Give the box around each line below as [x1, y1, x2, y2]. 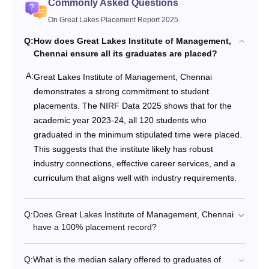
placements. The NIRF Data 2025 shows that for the [34, 100, 232, 110]
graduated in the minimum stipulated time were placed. [34, 129, 242, 139]
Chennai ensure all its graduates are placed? [34, 48, 217, 58]
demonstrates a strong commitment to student [34, 86, 209, 96]
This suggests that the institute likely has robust [34, 144, 213, 154]
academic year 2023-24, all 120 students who [34, 115, 207, 125]
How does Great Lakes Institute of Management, [34, 35, 231, 46]
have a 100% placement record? [33, 222, 157, 232]
